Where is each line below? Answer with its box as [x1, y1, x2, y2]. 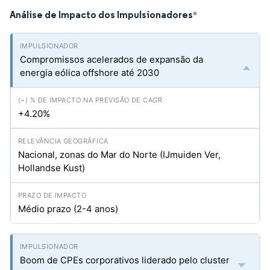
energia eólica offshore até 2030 [20, 67, 159, 78]
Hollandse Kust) [18, 162, 85, 174]
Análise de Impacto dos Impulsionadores [10, 8, 193, 20]
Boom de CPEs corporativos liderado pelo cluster [20, 254, 230, 266]
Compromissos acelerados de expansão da [20, 54, 203, 65]
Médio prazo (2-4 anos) [18, 203, 118, 215]
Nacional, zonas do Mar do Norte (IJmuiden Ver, [18, 149, 221, 160]
